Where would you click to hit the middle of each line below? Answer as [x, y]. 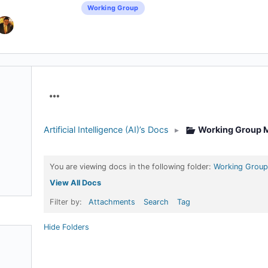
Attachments [112, 202]
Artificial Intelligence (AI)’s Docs [106, 130]
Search [156, 202]
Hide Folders [66, 227]
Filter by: [67, 202]
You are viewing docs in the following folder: [132, 167]
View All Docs [75, 183]
